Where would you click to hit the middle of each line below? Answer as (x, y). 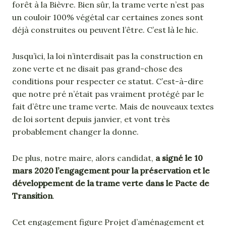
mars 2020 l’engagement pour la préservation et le (111, 170)
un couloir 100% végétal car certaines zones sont (108, 17)
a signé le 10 (179, 158)
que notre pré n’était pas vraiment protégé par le (108, 94)
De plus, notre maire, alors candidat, (84, 158)
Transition (32, 195)
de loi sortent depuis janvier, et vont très (91, 119)
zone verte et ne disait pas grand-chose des (97, 68)
